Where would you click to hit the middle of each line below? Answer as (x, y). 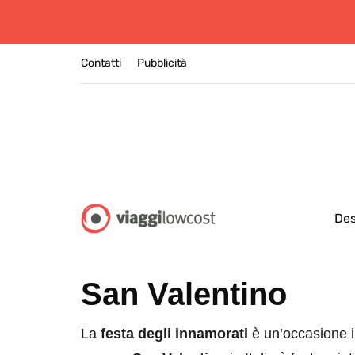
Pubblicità (162, 63)
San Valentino (184, 294)
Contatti (101, 63)
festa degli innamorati (174, 334)
